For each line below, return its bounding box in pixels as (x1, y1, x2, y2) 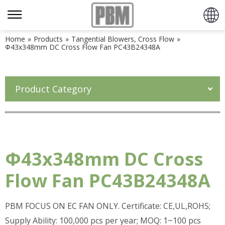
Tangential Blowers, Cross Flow (71, 34, 174, 44)
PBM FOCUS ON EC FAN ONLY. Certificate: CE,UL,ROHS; (5, 200, 210, 211)
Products (34, 34, 63, 44)
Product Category (15, 83, 91, 95)
